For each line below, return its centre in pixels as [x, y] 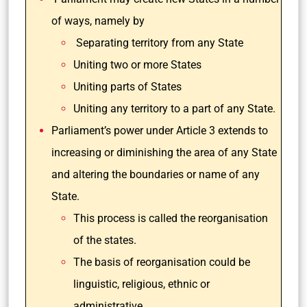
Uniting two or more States [137, 65]
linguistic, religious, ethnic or [142, 284]
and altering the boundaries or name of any [156, 174]
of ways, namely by [98, 21]
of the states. [105, 240]
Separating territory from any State [158, 43]
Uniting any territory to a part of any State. [176, 109]
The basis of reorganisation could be [162, 262]
